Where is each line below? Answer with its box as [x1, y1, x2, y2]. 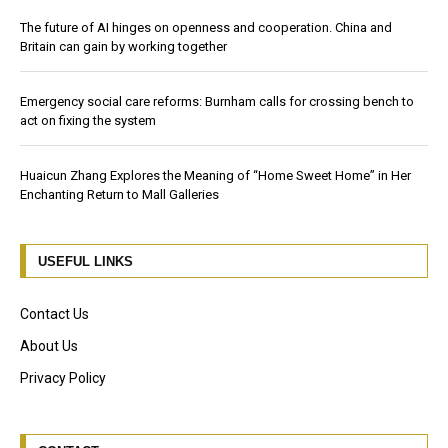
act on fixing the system [20, 112, 156, 128]
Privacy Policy [20, 369, 106, 386]
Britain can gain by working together [20, 38, 227, 54]
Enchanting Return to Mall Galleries [20, 186, 219, 202]
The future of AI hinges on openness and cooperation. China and [20, 19, 392, 35]
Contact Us [20, 305, 89, 322]
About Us [20, 337, 78, 354]
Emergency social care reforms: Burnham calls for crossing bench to [20, 93, 414, 109]
